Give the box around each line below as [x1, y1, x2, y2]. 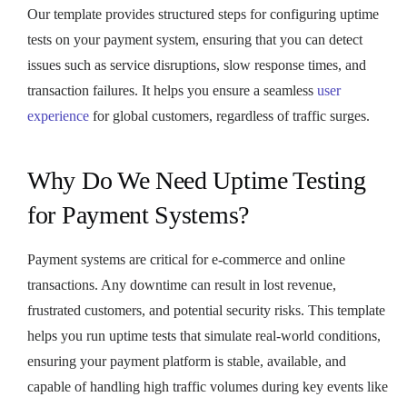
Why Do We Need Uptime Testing [27, 165, 366, 194]
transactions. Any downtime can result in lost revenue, [27, 276, 336, 293]
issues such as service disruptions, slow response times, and [27, 56, 366, 73]
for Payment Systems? [27, 200, 249, 229]
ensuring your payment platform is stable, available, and [27, 352, 346, 369]
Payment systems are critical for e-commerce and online [27, 251, 345, 267]
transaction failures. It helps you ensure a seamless [27, 82, 317, 98]
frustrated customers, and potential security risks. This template [27, 302, 385, 318]
